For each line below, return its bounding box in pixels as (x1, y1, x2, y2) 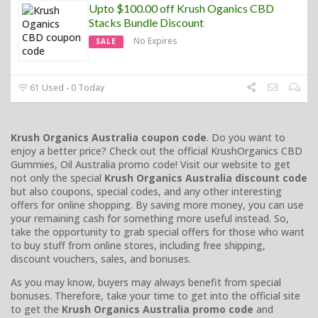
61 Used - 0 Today (28, 81, 105, 94)
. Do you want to (207, 130, 285, 144)
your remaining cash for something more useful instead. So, (11, 211, 289, 225)
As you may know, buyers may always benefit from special (11, 275, 281, 289)
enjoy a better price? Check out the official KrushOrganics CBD (11, 143, 302, 158)
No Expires (133, 34, 177, 47)
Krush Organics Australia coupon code (11, 130, 207, 144)
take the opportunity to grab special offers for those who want (11, 224, 305, 238)
